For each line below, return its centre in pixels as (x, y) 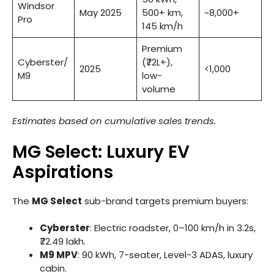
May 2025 (100, 12)
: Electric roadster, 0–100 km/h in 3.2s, (173, 228)
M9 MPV (59, 255)
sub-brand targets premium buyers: (165, 201)
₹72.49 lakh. (63, 242)
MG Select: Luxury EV (101, 152)
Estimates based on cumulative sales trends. (114, 121)
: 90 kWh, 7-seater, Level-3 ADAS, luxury (165, 255)
